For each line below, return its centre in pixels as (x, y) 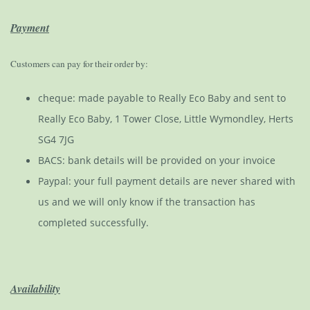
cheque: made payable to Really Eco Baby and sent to (162, 98)
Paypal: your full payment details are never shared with (167, 181)
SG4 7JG (56, 140)
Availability (35, 289)
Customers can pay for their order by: (79, 64)
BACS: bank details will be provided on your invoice (157, 161)
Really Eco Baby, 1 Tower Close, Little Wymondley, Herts (166, 119)
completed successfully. (93, 223)
